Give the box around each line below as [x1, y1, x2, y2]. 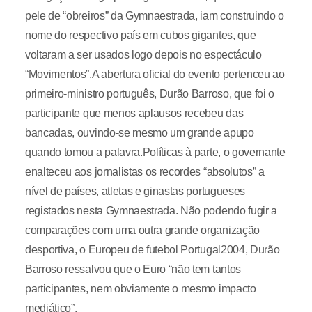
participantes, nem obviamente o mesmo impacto [24, 283, 256, 295]
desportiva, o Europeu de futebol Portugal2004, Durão [24, 244, 280, 256]
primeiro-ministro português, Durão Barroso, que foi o [24, 88, 275, 100]
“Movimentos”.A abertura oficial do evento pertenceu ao [24, 68, 285, 80]
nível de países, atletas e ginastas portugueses [24, 185, 245, 197]
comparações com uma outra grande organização [24, 224, 260, 236]
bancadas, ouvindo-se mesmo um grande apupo [24, 127, 254, 139]
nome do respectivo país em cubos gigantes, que [24, 29, 256, 41]
